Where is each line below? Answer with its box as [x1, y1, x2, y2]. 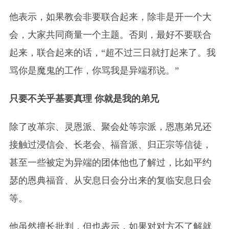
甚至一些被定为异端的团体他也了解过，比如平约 [9, 157, 212, 168]
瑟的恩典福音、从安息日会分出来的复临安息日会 [9, 175, 212, 186]
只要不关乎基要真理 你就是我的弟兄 [9, 93, 159, 104]
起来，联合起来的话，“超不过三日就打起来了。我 [9, 47, 216, 58]
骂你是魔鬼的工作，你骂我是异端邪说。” [9, 65, 179, 76]
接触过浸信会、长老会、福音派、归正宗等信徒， [9, 139, 212, 150]
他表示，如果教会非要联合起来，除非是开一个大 [9, 11, 212, 22]
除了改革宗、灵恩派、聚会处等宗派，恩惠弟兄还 [9, 121, 212, 132]
